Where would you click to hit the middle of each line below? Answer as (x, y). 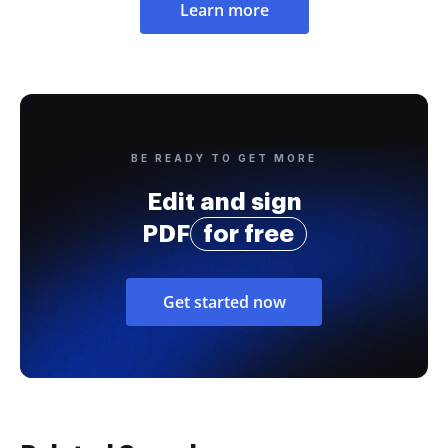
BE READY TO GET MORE (224, 157)
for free (248, 233)
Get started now (224, 301)
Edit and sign (224, 201)
